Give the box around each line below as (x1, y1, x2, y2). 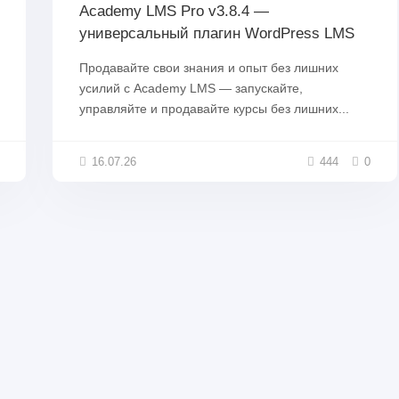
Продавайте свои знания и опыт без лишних (79, 61, 338, 76)
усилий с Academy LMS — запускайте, (79, 81, 303, 96)
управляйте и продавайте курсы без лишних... (79, 102, 349, 117)
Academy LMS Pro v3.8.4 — (79, 3, 269, 20)
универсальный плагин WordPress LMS (79, 25, 354, 43)
